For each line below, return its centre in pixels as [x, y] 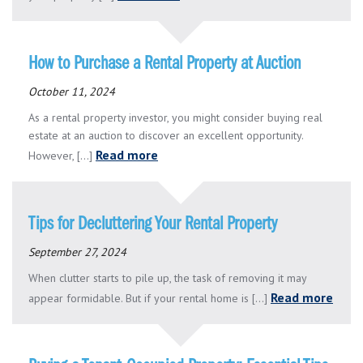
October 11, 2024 [72, 91]
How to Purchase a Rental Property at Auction [164, 64]
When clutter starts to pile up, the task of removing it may [167, 278]
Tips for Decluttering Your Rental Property [153, 224]
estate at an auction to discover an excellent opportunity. [166, 135]
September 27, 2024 [77, 252]
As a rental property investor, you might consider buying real [175, 117]
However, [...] [62, 155]
